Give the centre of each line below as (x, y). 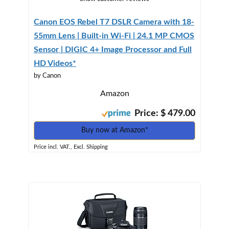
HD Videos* (55, 63)
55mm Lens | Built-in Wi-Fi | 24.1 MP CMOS (114, 36)
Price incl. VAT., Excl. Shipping (71, 147)
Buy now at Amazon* (114, 130)
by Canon (47, 76)
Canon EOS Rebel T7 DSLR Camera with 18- (114, 22)
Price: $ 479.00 (163, 113)
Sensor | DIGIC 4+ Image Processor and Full (113, 49)
